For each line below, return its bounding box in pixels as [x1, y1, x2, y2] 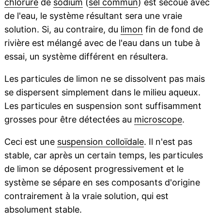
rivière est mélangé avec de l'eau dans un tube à [4, 38, 200, 48]
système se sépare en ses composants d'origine [4, 177, 200, 188]
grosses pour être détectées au [4, 114, 134, 125]
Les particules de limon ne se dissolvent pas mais [4, 74, 205, 84]
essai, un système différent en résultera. [4, 51, 168, 62]
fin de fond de [142, 24, 203, 35]
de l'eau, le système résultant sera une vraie [4, 11, 182, 21]
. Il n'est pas [143, 137, 192, 147]
